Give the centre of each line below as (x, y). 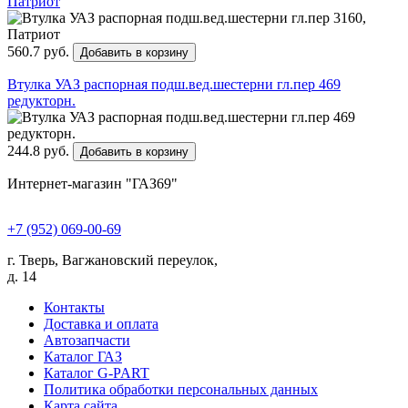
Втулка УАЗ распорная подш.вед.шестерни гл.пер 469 (174, 84)
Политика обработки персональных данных (181, 389)
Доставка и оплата (101, 323)
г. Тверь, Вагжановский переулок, (112, 260)
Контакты (74, 307)
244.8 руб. (40, 150)
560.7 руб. (40, 51)
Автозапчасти (87, 340)
